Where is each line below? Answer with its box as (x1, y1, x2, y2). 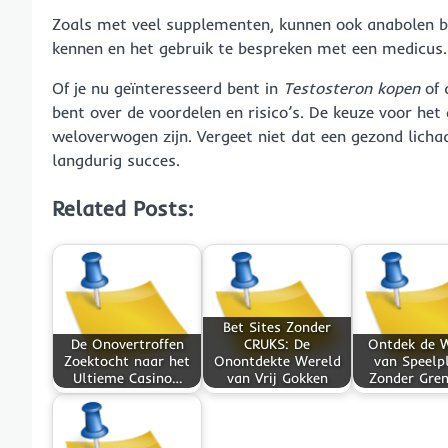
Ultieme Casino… (72, 368, 182, 387)
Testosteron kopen (283, 77, 420, 98)
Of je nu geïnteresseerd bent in (52, 77, 283, 98)
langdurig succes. (52, 149, 180, 170)
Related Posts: (52, 194, 193, 221)
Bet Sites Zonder (223, 317, 331, 336)
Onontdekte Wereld (213, 351, 341, 370)
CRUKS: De (244, 334, 310, 353)
